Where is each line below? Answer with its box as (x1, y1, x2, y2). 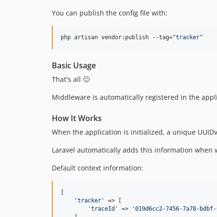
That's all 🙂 (52, 74, 90, 84)
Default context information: (52, 163, 143, 172)
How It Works (52, 112, 102, 124)
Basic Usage (52, 60, 96, 71)
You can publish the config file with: (52, 8, 168, 17)
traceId (91, 205, 115, 212)
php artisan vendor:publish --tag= (61, 33, 172, 41)
